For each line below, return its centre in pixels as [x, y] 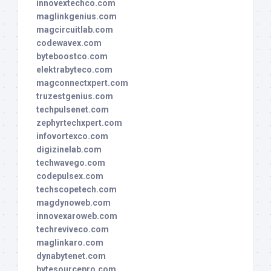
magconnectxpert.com [82, 83]
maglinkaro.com [70, 243]
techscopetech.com [77, 190]
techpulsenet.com [73, 110]
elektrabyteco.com [74, 70]
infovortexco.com [72, 136]
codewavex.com [69, 43]
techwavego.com [71, 163]
